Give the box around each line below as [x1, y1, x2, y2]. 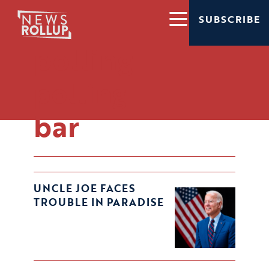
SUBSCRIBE [198, 11, 260, 26]
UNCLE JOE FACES [34, 181, 135, 196]
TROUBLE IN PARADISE [34, 195, 164, 210]
